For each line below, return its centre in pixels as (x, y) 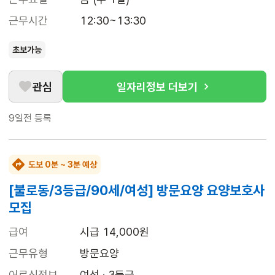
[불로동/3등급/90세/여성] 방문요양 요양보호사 (137, 191)
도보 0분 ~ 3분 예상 (63, 165)
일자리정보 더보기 (157, 87)
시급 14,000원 (114, 232)
